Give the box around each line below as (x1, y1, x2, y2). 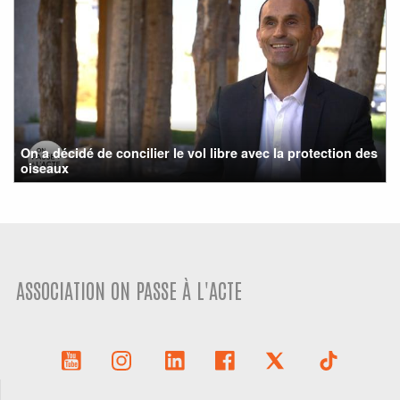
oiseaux (21, 158, 70, 177)
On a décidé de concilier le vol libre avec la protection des (21, 143, 379, 162)
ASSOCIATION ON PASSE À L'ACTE (16, 276, 243, 303)
